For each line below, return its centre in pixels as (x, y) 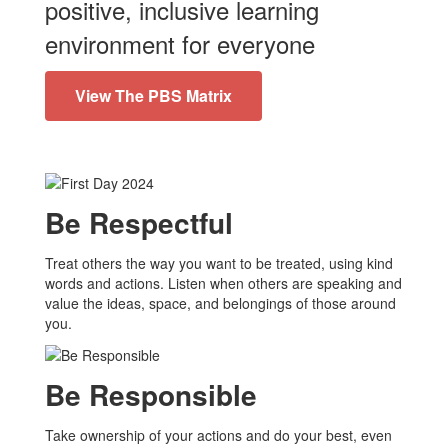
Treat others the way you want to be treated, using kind (219, 262)
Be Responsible (151, 395)
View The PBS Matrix (153, 95)
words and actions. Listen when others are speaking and (223, 282)
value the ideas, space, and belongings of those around (220, 302)
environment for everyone (180, 43)
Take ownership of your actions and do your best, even (218, 435)
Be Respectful (139, 222)
